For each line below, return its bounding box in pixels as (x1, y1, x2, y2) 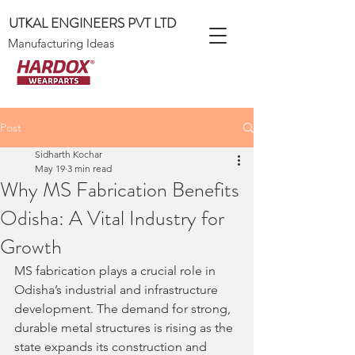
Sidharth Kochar (35, 148, 102, 160)
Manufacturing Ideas (8, 36, 114, 51)
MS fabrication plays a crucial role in (14, 263, 219, 278)
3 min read (67, 162, 112, 174)
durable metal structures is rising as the (14, 320, 236, 335)
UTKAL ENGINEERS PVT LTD (9, 13, 177, 32)
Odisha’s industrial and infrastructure (14, 282, 221, 297)
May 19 (35, 162, 65, 174)
